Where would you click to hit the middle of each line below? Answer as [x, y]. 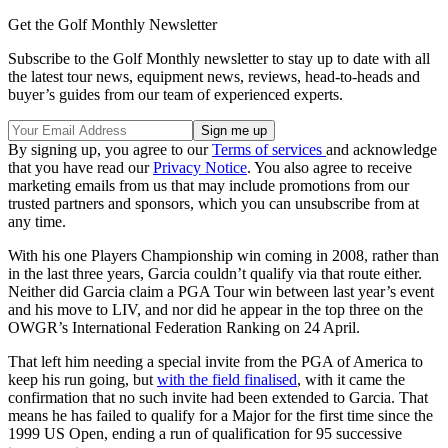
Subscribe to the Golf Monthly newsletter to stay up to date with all [219, 59]
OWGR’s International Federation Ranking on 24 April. [184, 328]
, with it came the [351, 380]
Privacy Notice [200, 168]
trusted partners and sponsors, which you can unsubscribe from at [213, 204]
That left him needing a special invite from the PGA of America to [215, 362]
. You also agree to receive [329, 168]
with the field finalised [227, 380]
